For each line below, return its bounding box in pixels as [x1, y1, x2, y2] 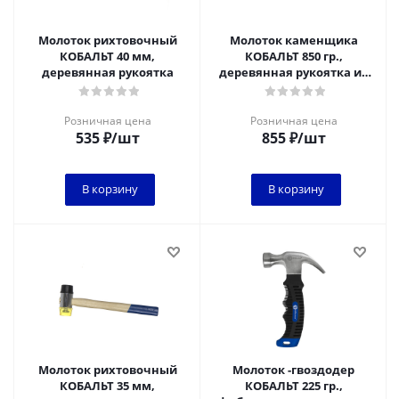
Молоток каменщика [229, 32, 358, 48]
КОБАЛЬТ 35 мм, [60, 378, 155, 394]
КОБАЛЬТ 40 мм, [60, 48, 155, 64]
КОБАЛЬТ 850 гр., [244, 48, 343, 64]
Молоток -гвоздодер [232, 362, 354, 378]
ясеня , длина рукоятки [223, 80, 364, 96]
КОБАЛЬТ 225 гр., [244, 378, 343, 394]
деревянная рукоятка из [219, 64, 368, 80]
